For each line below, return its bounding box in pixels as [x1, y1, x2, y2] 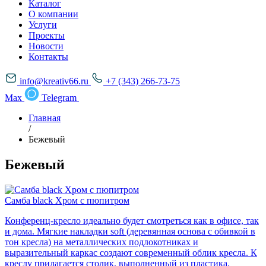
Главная [28, 113, 61, 123]
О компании [28, 9, 78, 19]
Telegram [42, 93, 79, 103]
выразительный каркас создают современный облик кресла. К [5, 247, 257, 258]
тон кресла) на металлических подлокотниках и [5, 236, 198, 247]
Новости [28, 41, 64, 51]
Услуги [28, 20, 57, 30]
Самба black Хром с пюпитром [5, 195, 129, 205]
